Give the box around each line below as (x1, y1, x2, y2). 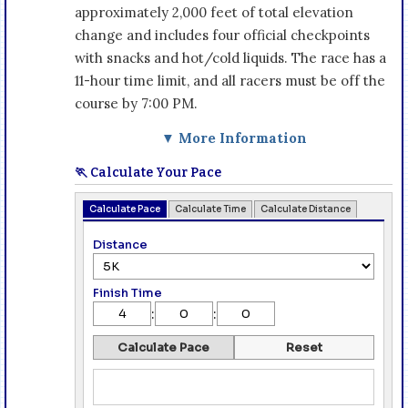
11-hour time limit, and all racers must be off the (75, 71, 385, 89)
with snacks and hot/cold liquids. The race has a (75, 48, 386, 66)
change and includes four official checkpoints (75, 25, 370, 44)
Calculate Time (175, 202, 246, 215)
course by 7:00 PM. (75, 94, 198, 112)
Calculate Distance (260, 202, 351, 215)
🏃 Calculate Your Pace (75, 164, 221, 180)
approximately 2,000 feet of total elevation (75, 3, 353, 21)
